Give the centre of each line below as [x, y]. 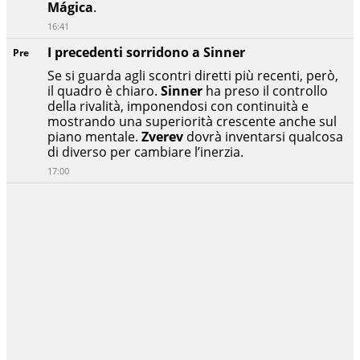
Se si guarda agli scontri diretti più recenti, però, [193, 76]
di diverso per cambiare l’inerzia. [145, 152]
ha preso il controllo [265, 91]
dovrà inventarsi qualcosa [263, 137]
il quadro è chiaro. [104, 91]
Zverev [162, 137]
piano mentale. [94, 137]
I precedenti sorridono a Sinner [146, 53]
